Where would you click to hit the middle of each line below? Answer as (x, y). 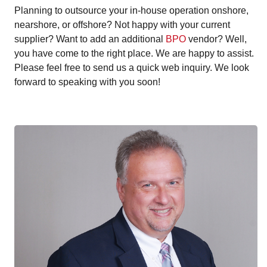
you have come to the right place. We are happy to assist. (134, 53)
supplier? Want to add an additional (90, 39)
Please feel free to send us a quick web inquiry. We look (132, 68)
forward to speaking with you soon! (87, 82)
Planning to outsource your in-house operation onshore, (131, 10)
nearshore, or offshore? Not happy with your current (122, 25)
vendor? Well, (216, 39)
